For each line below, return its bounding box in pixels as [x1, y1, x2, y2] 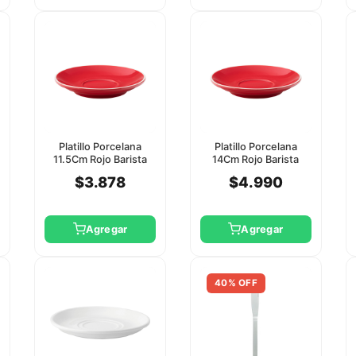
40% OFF [214, 277, 258, 288]
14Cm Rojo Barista [212, 153, 300, 165]
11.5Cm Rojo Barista [53, 153, 148, 165]
